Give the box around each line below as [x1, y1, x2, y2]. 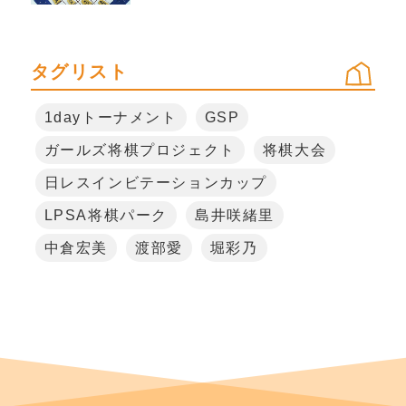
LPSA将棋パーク [43, 208, 168, 224]
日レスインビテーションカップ [43, 175, 267, 191]
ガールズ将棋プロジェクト [43, 142, 236, 159]
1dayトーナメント [43, 110, 178, 126]
